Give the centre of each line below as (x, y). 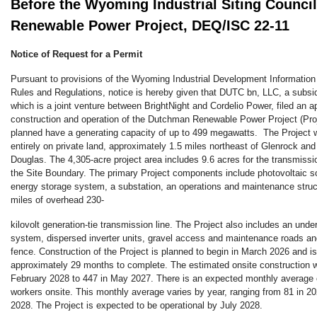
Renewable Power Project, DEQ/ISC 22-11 (150, 26)
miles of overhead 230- (57, 200)
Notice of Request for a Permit (76, 54)
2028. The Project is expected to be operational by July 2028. (137, 306)
